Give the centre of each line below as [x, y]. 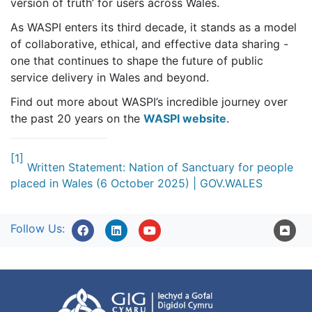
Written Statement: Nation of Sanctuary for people [160, 167]
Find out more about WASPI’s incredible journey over [149, 101]
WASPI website [185, 118]
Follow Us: [38, 229]
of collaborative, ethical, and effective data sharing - [149, 44]
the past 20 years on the [77, 118]
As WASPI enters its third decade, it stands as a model [154, 27]
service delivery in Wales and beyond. [110, 77]
